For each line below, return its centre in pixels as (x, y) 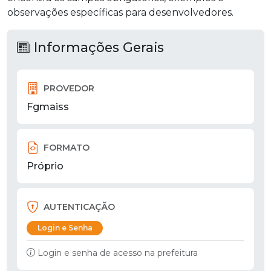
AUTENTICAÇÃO (79, 207)
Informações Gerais (97, 47)
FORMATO (67, 147)
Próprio (45, 166)
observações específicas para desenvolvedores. (120, 13)
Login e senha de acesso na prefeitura (118, 253)
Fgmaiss (48, 107)
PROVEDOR (69, 88)
